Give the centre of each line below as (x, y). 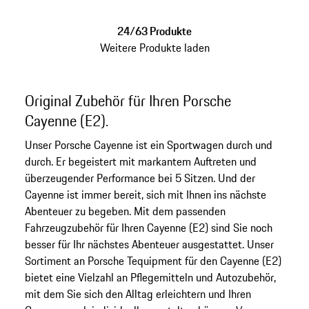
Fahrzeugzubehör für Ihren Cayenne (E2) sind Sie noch (148, 228)
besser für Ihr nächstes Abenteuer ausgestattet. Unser (149, 245)
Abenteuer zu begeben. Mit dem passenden (125, 211)
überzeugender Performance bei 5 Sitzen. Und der (140, 178)
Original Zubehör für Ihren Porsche (128, 101)
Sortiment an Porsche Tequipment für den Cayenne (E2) (153, 261)
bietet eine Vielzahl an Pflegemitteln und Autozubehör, (150, 278)
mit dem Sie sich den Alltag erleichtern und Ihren (138, 294)
